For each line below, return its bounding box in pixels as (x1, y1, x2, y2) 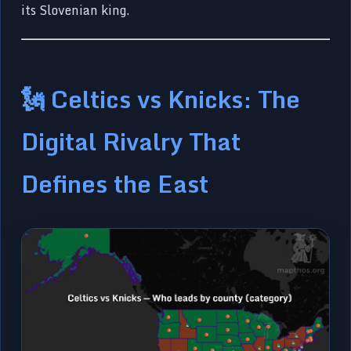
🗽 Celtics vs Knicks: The (21, 79, 301, 119)
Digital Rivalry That (21, 121, 241, 161)
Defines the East (21, 164, 209, 204)
